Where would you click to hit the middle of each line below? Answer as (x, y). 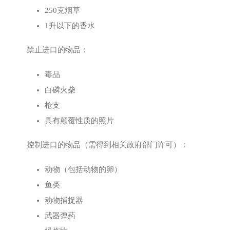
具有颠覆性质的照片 (79, 121)
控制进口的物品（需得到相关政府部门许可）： (108, 145)
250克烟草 (62, 10)
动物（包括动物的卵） (83, 169)
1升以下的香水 (70, 26)
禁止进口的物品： (57, 50)
